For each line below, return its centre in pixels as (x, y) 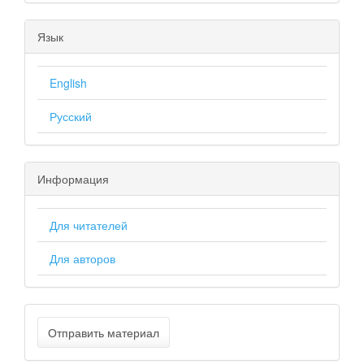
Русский (71, 116)
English (68, 83)
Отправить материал (104, 332)
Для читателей (89, 225)
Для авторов (82, 258)
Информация (73, 179)
